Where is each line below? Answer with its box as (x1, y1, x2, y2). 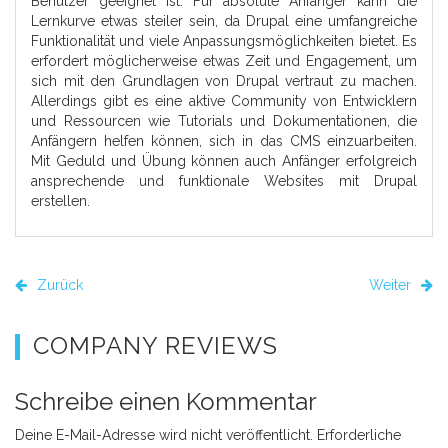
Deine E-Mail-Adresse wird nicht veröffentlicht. (15, 426, 313, 443)
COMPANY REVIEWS (33, 330, 278, 360)
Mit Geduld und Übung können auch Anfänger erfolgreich (31, 152, 417, 169)
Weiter (369, 276, 415, 293)
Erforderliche (317, 426, 401, 443)
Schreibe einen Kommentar (15, 386, 317, 416)
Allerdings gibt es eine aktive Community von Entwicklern (31, 92, 417, 109)
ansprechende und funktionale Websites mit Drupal (31, 172, 417, 189)
